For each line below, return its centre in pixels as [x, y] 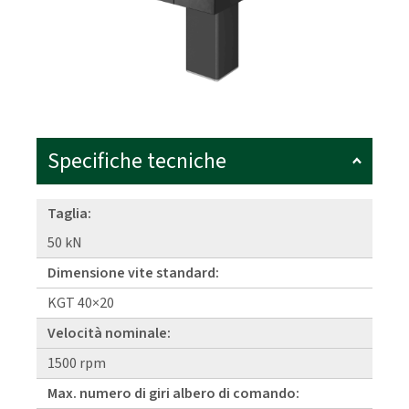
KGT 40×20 [81, 304]
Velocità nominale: [109, 334]
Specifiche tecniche [137, 162]
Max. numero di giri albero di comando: [173, 394]
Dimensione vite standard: [133, 273]
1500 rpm [77, 364]
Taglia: [69, 214]
